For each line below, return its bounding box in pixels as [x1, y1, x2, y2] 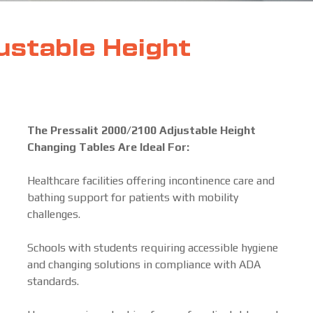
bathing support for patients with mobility [27, 191, 238, 204]
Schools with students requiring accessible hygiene [27, 241, 278, 254]
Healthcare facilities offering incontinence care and [27, 174, 275, 187]
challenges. [27, 208, 80, 221]
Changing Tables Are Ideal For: [27, 140, 189, 154]
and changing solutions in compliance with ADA [27, 258, 261, 271]
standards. [27, 275, 79, 288]
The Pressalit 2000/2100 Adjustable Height [27, 124, 256, 137]
